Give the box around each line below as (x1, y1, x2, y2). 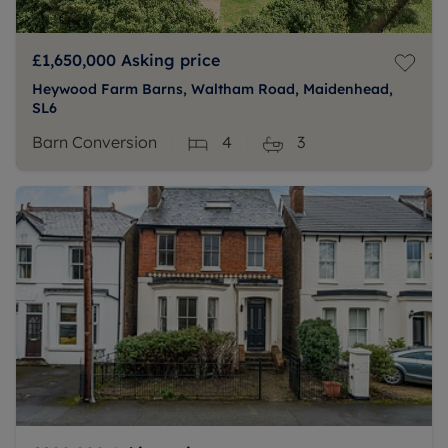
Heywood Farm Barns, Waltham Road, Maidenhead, (32, 80, 393, 99)
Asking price (121, 49, 220, 70)
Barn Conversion (32, 132, 157, 153)
